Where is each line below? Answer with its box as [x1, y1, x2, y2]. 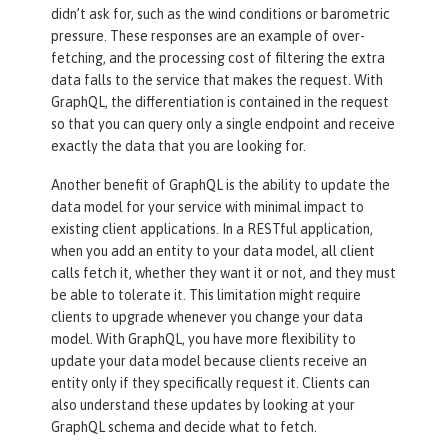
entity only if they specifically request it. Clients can [51, 375, 370, 392]
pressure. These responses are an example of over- [51, 28, 365, 45]
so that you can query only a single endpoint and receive [51, 116, 395, 133]
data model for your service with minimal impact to [51, 199, 364, 216]
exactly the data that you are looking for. [51, 138, 306, 155]
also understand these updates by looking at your [51, 397, 355, 414]
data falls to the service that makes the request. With [51, 72, 383, 89]
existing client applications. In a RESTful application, [51, 221, 373, 238]
